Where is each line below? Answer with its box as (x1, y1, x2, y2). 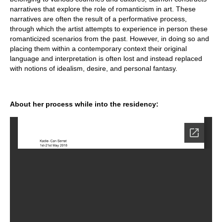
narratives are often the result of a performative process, (10, 14, 187, 23)
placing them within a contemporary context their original (10, 44, 187, 53)
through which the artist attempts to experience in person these (10, 24, 208, 33)
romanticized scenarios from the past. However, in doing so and (10, 34, 209, 43)
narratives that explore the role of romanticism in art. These (10, 4, 196, 13)
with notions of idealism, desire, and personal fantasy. (10, 64, 177, 72)
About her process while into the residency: (10, 100, 161, 108)
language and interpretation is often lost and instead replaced (10, 54, 202, 62)
